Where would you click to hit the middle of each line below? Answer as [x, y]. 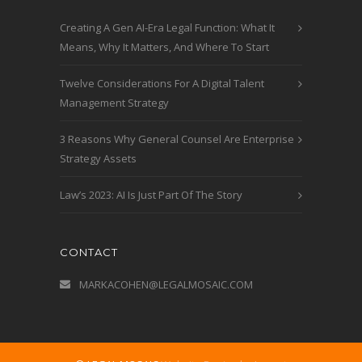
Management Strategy [114, 103]
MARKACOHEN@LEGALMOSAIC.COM [166, 285]
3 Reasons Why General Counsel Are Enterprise [177, 139]
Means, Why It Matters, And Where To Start [164, 47]
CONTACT [89, 253]
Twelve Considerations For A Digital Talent [162, 84]
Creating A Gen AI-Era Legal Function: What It [167, 28]
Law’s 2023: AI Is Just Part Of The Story [151, 195]
